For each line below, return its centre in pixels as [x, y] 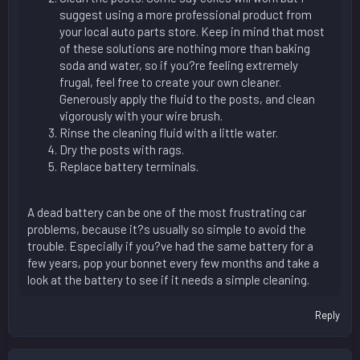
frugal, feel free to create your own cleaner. [170, 82]
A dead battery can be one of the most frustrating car [167, 212]
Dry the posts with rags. [122, 149]
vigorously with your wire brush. [141, 115]
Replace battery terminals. [129, 166]
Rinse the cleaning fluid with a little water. [169, 132]
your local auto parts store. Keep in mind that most [192, 31]
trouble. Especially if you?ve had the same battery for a [170, 245]
